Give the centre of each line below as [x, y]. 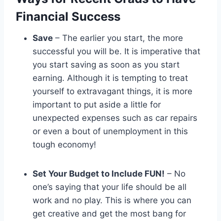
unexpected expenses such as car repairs [115, 118]
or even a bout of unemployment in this [110, 131]
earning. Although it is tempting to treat [110, 78]
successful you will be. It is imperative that [116, 52]
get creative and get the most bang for [109, 214]
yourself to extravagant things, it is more [112, 92]
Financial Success [68, 17]
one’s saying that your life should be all [110, 187]
